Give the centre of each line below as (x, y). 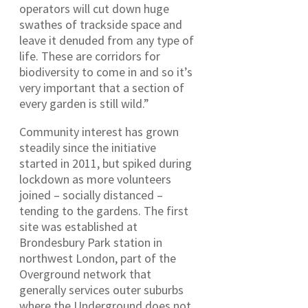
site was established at (78, 226)
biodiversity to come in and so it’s (106, 71)
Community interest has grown (99, 131)
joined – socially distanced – (91, 195)
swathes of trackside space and (101, 24)
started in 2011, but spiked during (106, 163)
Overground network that (85, 274)
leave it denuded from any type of (107, 40)
